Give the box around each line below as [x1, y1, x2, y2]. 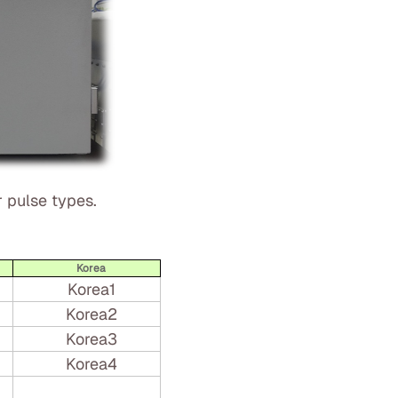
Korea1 [67, 279, 115, 299]
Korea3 [65, 329, 117, 349]
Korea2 [65, 304, 117, 324]
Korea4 [65, 354, 117, 374]
